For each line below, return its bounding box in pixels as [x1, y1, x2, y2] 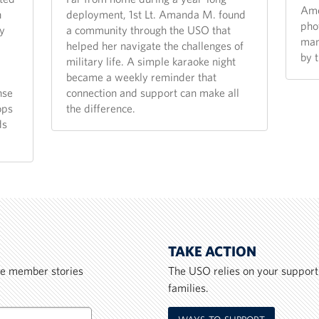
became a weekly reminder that [66, 70, 217, 85]
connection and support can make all [66, 85, 240, 100]
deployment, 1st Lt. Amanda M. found [66, 7, 246, 22]
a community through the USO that [66, 23, 231, 38]
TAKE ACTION [168, 242, 257, 261]
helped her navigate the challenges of [66, 38, 244, 53]
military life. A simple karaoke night [66, 54, 236, 69]
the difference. [66, 101, 136, 116]
